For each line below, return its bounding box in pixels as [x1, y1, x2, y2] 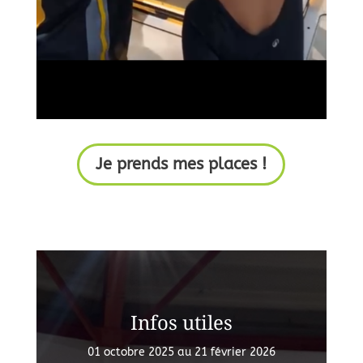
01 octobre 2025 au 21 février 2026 [87, 344, 275, 359]
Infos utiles [130, 308, 233, 335]
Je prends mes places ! [96, 154, 267, 173]
